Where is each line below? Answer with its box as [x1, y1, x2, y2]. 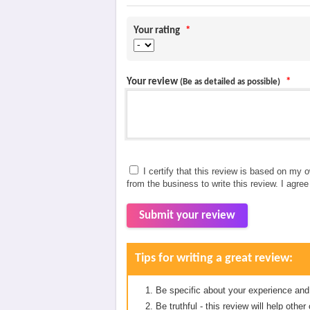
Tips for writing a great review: [135, 252, 293, 265]
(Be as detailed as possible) [180, 78, 280, 86]
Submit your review [139, 210, 235, 221]
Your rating [134, 26, 182, 36]
